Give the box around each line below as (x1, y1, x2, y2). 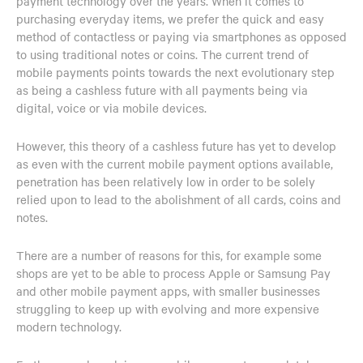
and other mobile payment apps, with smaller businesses (16, 282, 320, 299)
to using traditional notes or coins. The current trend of (16, 45, 309, 62)
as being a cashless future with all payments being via (16, 81, 308, 98)
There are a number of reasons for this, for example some (16, 246, 322, 263)
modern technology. (16, 318, 122, 335)
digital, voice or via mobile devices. (16, 99, 207, 116)
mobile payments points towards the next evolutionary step (16, 63, 335, 80)
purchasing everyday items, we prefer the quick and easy (16, 10, 324, 27)
